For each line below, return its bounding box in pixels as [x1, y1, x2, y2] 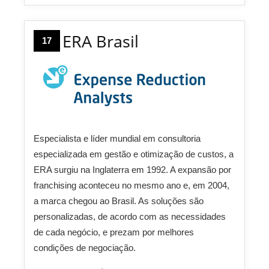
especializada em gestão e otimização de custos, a [34, 149, 234, 160]
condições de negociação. [34, 243, 136, 253]
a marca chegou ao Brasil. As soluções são [34, 196, 204, 207]
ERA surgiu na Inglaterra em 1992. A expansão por [34, 165, 231, 175]
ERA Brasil [62, 30, 139, 53]
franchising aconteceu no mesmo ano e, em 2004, [34, 180, 229, 191]
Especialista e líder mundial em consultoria [34, 133, 201, 144]
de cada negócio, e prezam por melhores [34, 227, 194, 238]
